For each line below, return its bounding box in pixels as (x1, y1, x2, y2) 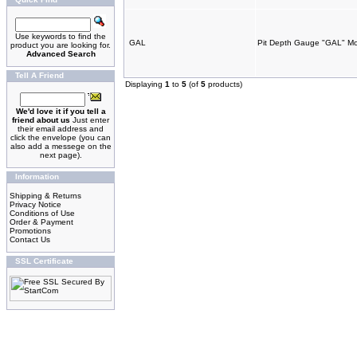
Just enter (70, 116, 109, 124)
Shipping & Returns (10, 191, 81, 200)
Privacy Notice (10, 200, 61, 209)
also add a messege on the (10, 142, 112, 151)
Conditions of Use (10, 209, 75, 218)
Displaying (125, 80, 165, 88)
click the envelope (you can (10, 133, 111, 142)
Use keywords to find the (15, 32, 106, 41)
